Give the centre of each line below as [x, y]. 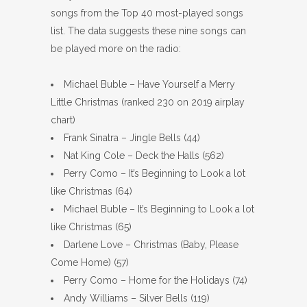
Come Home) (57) [90, 262]
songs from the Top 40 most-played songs [147, 13]
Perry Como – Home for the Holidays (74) [156, 280]
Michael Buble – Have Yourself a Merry [149, 84]
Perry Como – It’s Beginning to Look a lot [155, 173]
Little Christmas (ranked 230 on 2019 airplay [148, 102]
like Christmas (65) [91, 227]
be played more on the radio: [116, 49]
